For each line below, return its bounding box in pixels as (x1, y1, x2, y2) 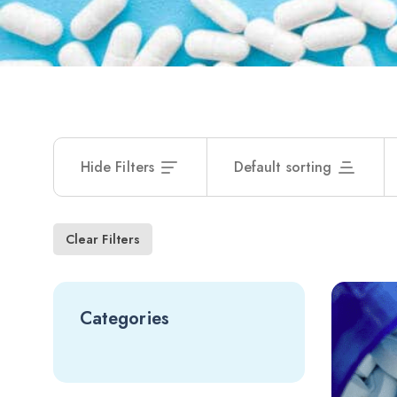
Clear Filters (66, 230, 141, 248)
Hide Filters (81, 157, 154, 177)
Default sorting (233, 157, 332, 177)
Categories (80, 306, 169, 331)
